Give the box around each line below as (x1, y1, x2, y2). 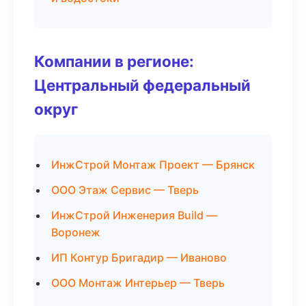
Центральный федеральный (34, 76, 251, 94)
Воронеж (51, 225, 100, 239)
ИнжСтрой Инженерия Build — (51, 208, 217, 222)
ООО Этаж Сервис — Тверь (51, 183, 199, 197)
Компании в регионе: (34, 52, 194, 70)
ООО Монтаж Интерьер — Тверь (51, 276, 225, 290)
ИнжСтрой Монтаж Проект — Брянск (51, 158, 255, 171)
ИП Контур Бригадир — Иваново (51, 251, 227, 264)
